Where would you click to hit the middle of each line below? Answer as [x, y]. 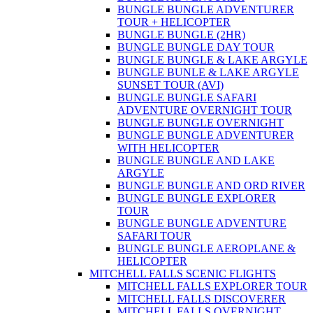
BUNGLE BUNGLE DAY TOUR [196, 48]
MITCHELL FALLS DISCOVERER [202, 299]
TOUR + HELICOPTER [174, 22]
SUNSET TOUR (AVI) [170, 85]
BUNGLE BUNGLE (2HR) [181, 35]
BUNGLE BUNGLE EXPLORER [197, 198]
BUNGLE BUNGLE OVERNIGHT [201, 123]
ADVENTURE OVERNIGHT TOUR [205, 110]
